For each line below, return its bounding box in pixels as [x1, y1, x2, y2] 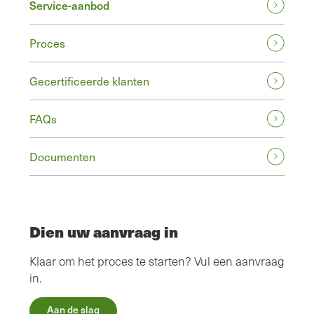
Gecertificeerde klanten [29, 72, 149, 90]
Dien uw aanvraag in [29, 221, 178, 243]
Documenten [29, 148, 95, 165]
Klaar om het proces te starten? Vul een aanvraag [29, 253, 285, 270]
